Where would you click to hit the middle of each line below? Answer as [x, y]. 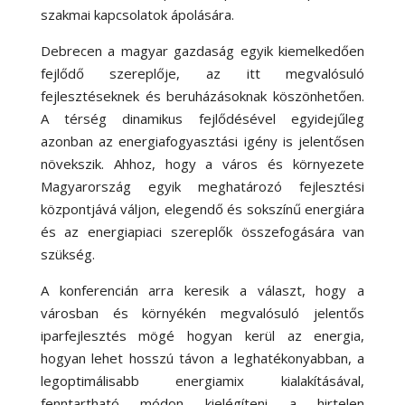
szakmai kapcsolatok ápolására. [137, 15]
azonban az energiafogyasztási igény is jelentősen [202, 141]
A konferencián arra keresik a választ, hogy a [202, 291]
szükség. [67, 254]
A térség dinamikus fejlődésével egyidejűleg [202, 119]
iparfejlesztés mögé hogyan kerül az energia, [202, 336]
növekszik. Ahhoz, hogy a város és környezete [202, 164]
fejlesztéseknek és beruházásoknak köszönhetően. [202, 96]
